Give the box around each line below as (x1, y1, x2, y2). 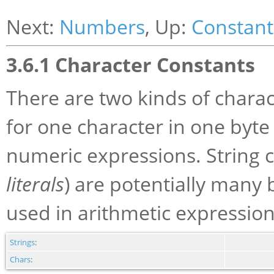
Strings (10, 236, 35, 248)
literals (6, 170, 64, 197)
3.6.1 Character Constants (6, 51, 255, 78)
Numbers (59, 13, 145, 40)
